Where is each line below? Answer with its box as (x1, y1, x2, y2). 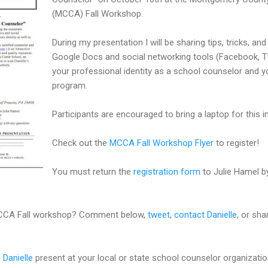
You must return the (52, 166, 133, 177)
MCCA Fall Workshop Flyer (109, 137, 214, 148)
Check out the (52, 137, 109, 148)
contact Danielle (174, 209, 237, 220)
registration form (133, 166, 200, 177)
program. (52, 80, 87, 91)
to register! (214, 137, 259, 148)
